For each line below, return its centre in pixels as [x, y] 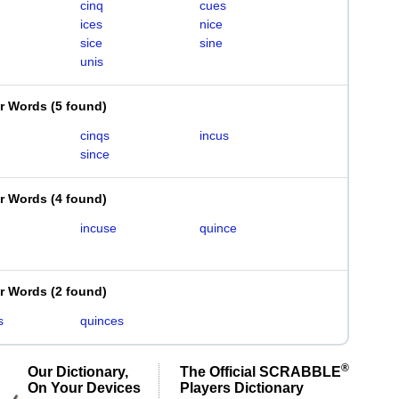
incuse [98, 228]
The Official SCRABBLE [261, 371]
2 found [79, 291]
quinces [102, 321]
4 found [79, 199]
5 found [79, 106]
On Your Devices [84, 387]
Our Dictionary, [78, 371]
